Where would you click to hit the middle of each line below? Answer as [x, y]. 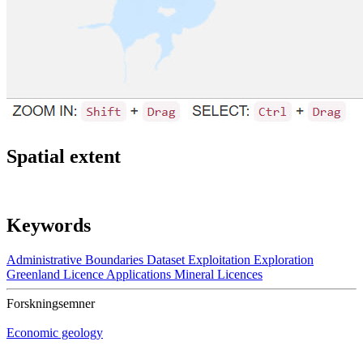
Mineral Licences [218, 275]
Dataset [166, 260]
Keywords [49, 226]
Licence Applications [117, 275]
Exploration [284, 260]
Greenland [33, 275]
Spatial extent [64, 157]
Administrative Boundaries [75, 260]
